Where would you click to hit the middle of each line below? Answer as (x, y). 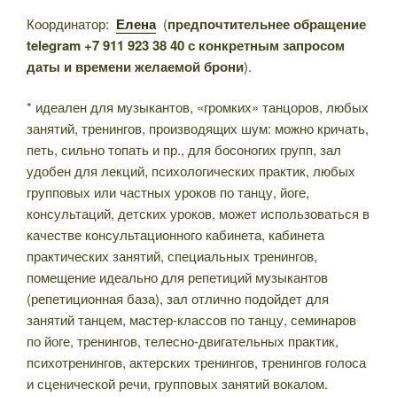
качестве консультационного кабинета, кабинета (175, 235)
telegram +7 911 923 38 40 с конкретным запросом (186, 45)
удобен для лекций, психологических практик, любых (191, 171)
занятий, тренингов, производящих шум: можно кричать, (198, 128)
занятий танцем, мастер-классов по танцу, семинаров (191, 320)
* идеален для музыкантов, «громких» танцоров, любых (198, 107)
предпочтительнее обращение (267, 23)
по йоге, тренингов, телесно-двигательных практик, (183, 341)
